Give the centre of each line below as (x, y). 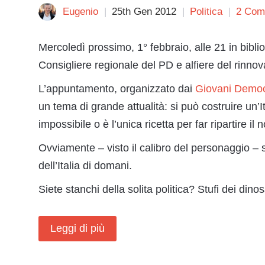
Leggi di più (77, 228)
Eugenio (80, 12)
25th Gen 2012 (144, 12)
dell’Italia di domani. (85, 166)
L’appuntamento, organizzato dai (117, 89)
